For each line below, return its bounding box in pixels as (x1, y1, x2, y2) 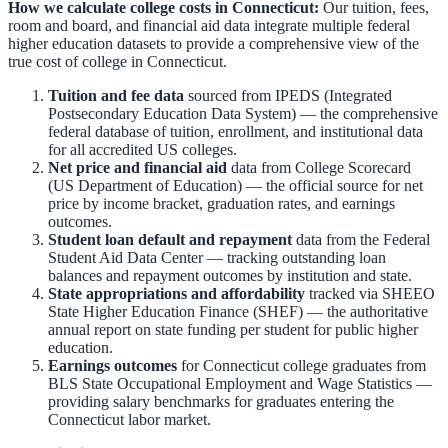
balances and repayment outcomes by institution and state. (48, 267, 412, 285)
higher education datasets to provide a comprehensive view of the (8, 35, 419, 53)
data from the (292, 231, 379, 249)
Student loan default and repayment (48, 231, 292, 249)
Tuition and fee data (48, 87, 184, 105)
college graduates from (279, 357, 426, 375)
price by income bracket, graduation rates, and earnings (48, 195, 395, 213)
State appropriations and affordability (48, 285, 305, 303)
